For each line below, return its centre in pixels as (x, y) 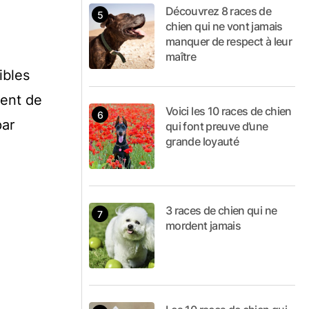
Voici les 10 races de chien (229, 111)
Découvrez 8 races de (219, 11)
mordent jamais (203, 226)
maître (181, 57)
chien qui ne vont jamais (224, 26)
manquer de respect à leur (229, 41)
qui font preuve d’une (217, 126)
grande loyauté (202, 141)
